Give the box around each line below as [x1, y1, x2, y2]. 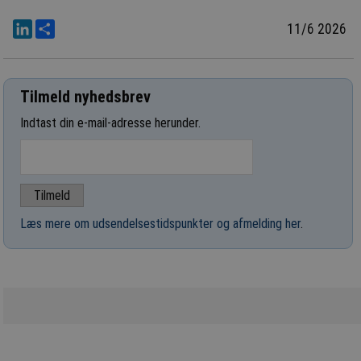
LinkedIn [32, 16, 81, 34]
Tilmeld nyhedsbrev [20, 86, 151, 106]
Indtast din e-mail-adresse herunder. [20, 114, 201, 131]
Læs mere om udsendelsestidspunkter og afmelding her [20, 216, 301, 232]
